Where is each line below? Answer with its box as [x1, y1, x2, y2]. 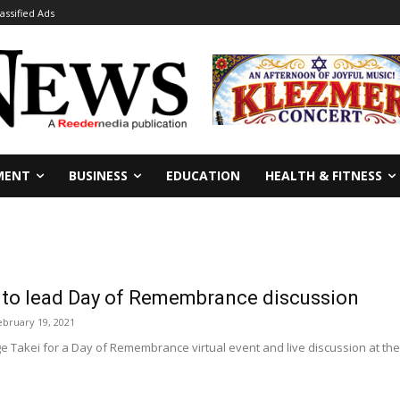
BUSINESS [69, 166, 128, 184]
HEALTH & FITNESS [265, 166, 382, 184]
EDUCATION [166, 166, 240, 184]
